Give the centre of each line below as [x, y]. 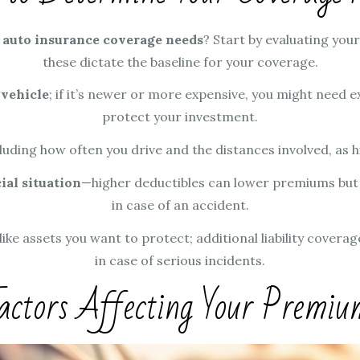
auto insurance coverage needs [103, 39]
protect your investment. [180, 117]
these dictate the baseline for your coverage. [180, 61]
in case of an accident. [180, 205]
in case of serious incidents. [180, 260]
